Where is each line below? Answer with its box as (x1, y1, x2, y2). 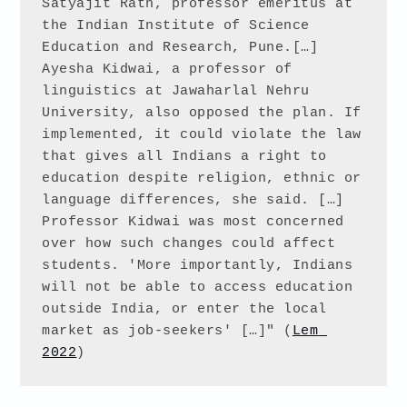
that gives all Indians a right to (42, 148, 327, 164)
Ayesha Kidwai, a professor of (42, 61, 293, 77)
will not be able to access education (42, 279, 353, 295)
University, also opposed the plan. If (42, 104, 362, 121)
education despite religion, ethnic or (42, 170, 362, 186)
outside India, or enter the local (42, 301, 327, 317)
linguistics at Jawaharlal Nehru (42, 83, 310, 99)
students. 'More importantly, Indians (42, 257, 353, 273)
